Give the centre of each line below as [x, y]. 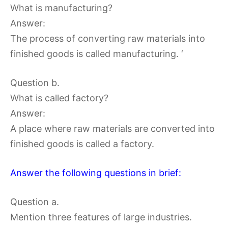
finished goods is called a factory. [82, 144]
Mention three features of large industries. [101, 217]
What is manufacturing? [61, 8]
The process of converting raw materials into [108, 38]
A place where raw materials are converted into [112, 128]
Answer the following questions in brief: [96, 173]
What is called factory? [59, 98]
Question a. [35, 202]
